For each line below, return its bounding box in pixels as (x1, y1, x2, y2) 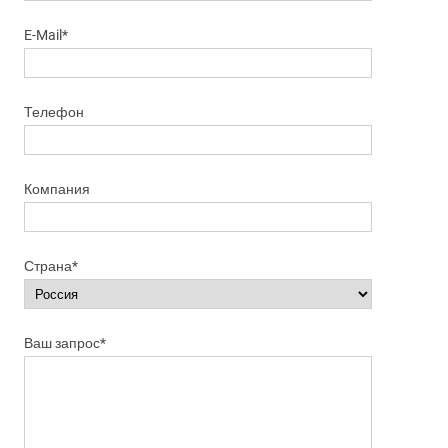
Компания (24, 179, 90, 199)
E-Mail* (24, 25, 68, 45)
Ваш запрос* (24, 333, 106, 353)
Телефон (24, 102, 84, 122)
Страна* (24, 256, 78, 276)
